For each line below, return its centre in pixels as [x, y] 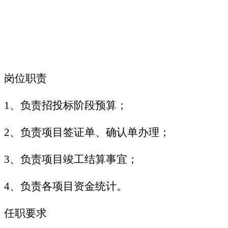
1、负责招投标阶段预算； [66, 105]
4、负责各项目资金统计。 [66, 186]
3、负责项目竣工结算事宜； [71, 159]
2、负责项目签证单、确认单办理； [87, 132]
